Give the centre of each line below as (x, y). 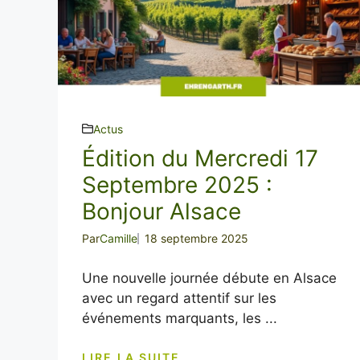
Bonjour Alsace (162, 211)
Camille (119, 238)
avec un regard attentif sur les (179, 298)
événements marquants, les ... (180, 318)
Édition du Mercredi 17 (200, 158)
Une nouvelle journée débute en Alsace (209, 278)
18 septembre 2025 (196, 238)
